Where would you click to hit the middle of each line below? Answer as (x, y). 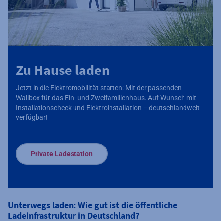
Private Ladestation (62, 154)
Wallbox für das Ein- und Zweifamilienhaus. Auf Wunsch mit (106, 97)
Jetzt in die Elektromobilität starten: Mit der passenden (99, 88)
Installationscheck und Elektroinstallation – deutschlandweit (108, 107)
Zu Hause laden (63, 70)
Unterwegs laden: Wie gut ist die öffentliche (92, 205)
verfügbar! (32, 117)
